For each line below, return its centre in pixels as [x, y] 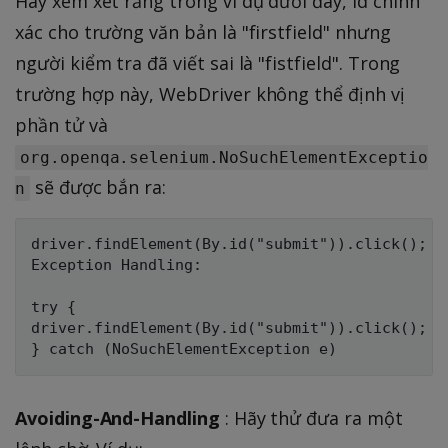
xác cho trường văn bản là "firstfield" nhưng [203, 32]
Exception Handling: [116, 265]
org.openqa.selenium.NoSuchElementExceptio [224, 158]
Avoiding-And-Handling [117, 418]
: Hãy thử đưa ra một [311, 418]
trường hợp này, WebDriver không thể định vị [210, 94]
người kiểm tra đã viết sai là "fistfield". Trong [208, 63]
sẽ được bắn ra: [98, 187]
